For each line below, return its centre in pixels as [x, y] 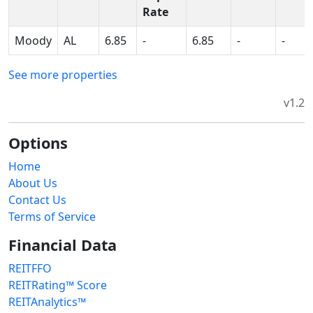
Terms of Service [52, 216]
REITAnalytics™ [47, 301]
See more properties [63, 74]
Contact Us [37, 199]
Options [38, 143]
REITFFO [30, 268]
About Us [33, 183]
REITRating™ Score [58, 285]
